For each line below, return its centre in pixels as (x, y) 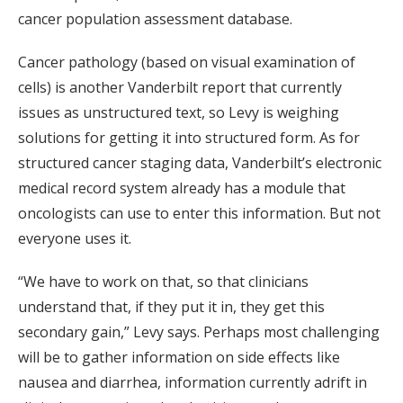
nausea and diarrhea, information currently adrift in (193, 383)
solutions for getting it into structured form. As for (189, 138)
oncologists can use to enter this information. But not (199, 214)
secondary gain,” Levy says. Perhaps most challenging (199, 332)
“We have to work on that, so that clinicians (163, 282)
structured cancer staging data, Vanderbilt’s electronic (200, 163)
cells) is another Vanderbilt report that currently (180, 88)
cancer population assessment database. (155, 19)
